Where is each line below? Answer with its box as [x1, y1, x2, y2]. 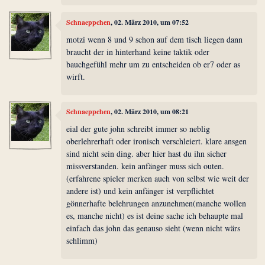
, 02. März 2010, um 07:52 [111, 17, 189, 27]
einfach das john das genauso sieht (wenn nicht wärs [66, 222, 241, 234]
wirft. [66, 71, 86, 83]
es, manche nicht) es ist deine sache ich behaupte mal [66, 210, 244, 222]
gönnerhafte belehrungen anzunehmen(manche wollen [66, 198, 247, 209]
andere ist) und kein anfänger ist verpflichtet [66, 185, 215, 197]
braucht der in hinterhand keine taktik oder [66, 46, 210, 58]
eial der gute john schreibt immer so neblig [66, 123, 211, 135]
